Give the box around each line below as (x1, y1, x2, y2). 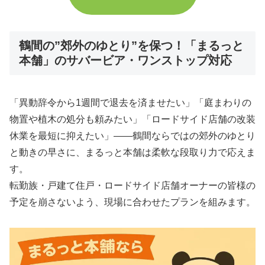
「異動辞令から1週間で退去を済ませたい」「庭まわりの (9, 97, 251, 108)
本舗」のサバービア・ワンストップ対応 (19, 54, 232, 67)
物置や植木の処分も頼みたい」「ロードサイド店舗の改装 (9, 114, 256, 124)
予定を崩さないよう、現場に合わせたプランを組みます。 (9, 196, 256, 207)
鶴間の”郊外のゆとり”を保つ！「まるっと (19, 39, 244, 53)
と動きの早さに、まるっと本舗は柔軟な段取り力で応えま (9, 147, 256, 157)
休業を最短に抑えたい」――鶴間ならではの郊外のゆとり (9, 130, 256, 141)
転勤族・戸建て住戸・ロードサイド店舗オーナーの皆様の (9, 180, 256, 190)
